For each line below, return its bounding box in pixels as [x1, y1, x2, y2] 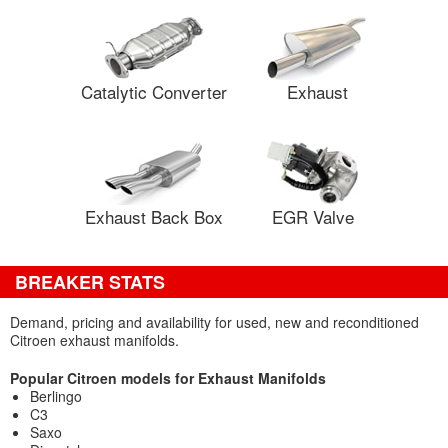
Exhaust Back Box [85, 204, 223, 229]
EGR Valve [272, 204, 354, 229]
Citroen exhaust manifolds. [10, 330, 179, 350]
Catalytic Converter [81, 79, 227, 104]
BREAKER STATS [15, 269, 165, 295]
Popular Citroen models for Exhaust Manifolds [10, 368, 326, 388]
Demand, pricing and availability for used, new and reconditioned [10, 312, 419, 332]
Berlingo [30, 386, 82, 406]
